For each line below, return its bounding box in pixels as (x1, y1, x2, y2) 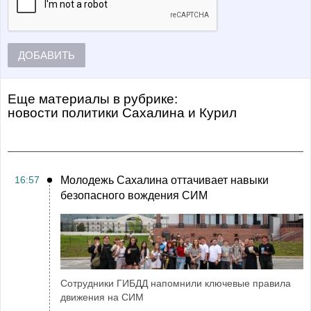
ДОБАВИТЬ (18, 49, 75, 61)
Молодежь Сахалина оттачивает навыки (60, 174, 269, 186)
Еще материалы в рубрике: (8, 92, 178, 106)
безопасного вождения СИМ (60, 190, 208, 201)
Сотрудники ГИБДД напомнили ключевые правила (60, 278, 291, 289)
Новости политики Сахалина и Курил (15, 106, 237, 120)
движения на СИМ (60, 292, 144, 303)
